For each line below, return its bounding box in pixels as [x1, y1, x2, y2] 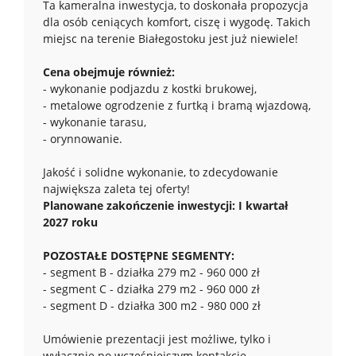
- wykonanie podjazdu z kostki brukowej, [43, 81, 260, 96]
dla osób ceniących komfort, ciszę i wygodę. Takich [43, 14, 311, 29]
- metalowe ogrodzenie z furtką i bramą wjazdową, [43, 98, 311, 113]
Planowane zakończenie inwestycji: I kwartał [43, 198, 288, 213]
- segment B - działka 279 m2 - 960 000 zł [43, 265, 263, 280]
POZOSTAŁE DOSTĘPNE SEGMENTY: [43, 248, 238, 263]
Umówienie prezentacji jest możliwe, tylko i [43, 331, 271, 346]
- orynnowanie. [43, 131, 126, 146]
